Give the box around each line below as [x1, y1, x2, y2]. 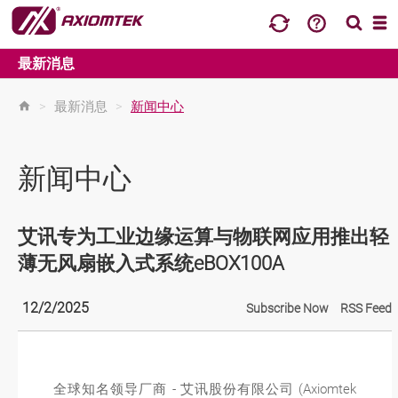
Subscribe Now [246, 301, 330, 315]
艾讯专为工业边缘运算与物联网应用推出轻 [18, 226, 389, 248]
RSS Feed [340, 301, 393, 315]
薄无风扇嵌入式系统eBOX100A [18, 252, 284, 275]
